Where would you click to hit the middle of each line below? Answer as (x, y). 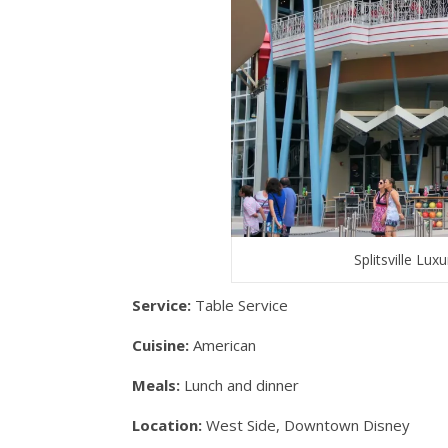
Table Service (239, 304)
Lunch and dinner (239, 384)
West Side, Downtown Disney (306, 424)
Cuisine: (160, 344)
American (222, 344)
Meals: (156, 384)
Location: (167, 424)
